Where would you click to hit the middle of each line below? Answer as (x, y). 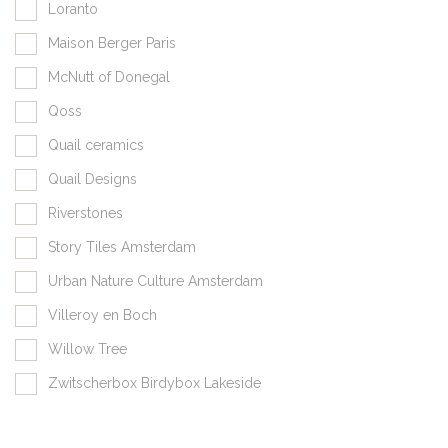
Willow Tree (87, 348)
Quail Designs (92, 178)
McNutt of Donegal (109, 76)
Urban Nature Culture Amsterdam (155, 280)
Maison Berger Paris (112, 42)
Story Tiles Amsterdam (122, 246)
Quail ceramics (96, 144)
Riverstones (85, 212)
